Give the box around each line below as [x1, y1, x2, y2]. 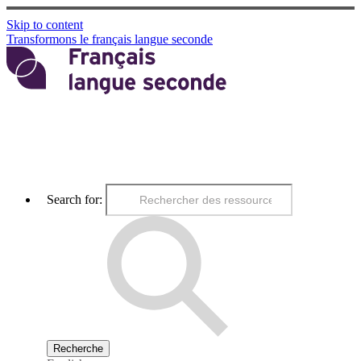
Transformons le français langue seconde [6, 32, 213, 47]
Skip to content [6, 18, 83, 32]
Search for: [47, 193, 102, 207]
